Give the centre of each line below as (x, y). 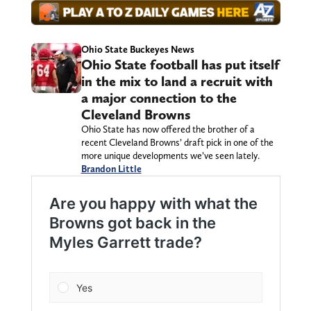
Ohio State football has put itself (180, 65)
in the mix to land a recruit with (177, 82)
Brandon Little (111, 169)
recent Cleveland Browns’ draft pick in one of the (177, 143)
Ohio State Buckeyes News (137, 50)
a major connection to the (159, 98)
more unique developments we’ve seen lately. (170, 156)
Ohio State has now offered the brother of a (168, 129)
